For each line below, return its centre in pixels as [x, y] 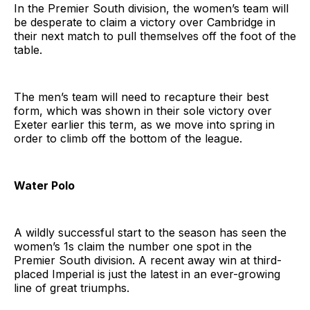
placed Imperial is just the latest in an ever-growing [147, 274]
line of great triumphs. [72, 288]
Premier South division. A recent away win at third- [148, 261]
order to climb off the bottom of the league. [128, 139]
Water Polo [44, 186]
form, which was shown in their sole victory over [143, 111]
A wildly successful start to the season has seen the [150, 233]
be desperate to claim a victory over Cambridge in [145, 22]
